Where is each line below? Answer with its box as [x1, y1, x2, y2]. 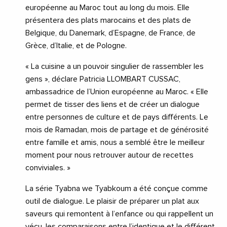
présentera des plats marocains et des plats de [25, 16, 191, 25]
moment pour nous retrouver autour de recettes [25, 151, 194, 160]
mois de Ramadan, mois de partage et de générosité [25, 126, 209, 134]
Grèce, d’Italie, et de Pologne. [25, 42, 127, 50]
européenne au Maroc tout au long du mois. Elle [25, 4, 190, 12]
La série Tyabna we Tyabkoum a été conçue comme [25, 184, 208, 193]
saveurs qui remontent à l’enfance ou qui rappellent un [25, 210, 213, 218]
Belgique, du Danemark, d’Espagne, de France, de [25, 29, 196, 37]
